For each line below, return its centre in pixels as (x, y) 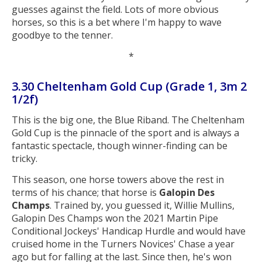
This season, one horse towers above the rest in (118, 179)
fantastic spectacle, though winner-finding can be (120, 146)
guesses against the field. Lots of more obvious (115, 10)
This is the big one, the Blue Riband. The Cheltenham (128, 120)
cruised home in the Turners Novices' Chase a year (123, 244)
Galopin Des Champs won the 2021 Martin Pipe (115, 218)
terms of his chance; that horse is (85, 192)
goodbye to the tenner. (62, 35)
